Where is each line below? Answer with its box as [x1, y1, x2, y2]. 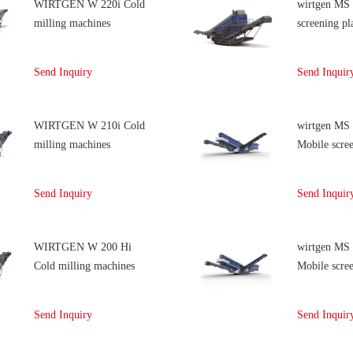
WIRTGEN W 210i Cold [33, 120, 145, 132]
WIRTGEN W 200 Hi [33, 241, 132, 253]
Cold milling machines [33, 260, 135, 272]
